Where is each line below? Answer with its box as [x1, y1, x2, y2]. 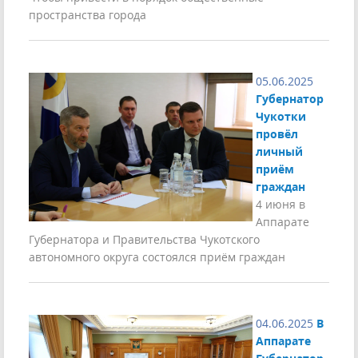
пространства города [29, 7, 146, 23]
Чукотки [256, 109, 306, 125]
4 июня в [256, 197, 305, 213]
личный [256, 144, 303, 160]
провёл [256, 126, 298, 142]
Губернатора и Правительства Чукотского [29, 232, 260, 248]
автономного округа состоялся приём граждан [29, 249, 285, 265]
